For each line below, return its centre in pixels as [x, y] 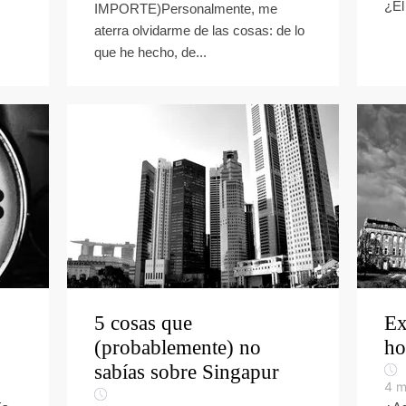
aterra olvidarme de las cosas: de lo [199, 30]
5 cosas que [143, 323]
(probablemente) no [178, 348]
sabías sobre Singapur [187, 372]
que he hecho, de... [150, 52]
